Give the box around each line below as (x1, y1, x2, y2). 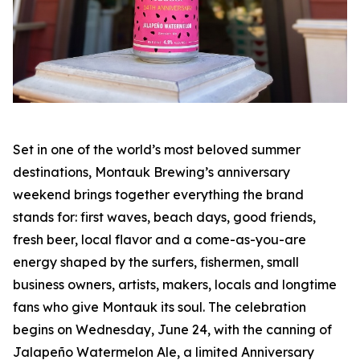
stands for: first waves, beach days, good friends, (13, 208, 316, 225)
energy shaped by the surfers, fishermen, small (13, 253, 299, 270)
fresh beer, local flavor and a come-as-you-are (13, 231, 306, 247)
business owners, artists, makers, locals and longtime (13, 276, 337, 292)
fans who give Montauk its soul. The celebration (13, 298, 306, 315)
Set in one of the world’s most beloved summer (13, 141, 301, 157)
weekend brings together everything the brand (13, 186, 304, 202)
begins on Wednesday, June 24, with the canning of (13, 321, 332, 337)
